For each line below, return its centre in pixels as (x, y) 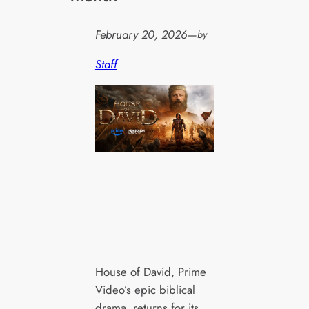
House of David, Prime (150, 271)
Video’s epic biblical (145, 289)
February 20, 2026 (141, 35)
